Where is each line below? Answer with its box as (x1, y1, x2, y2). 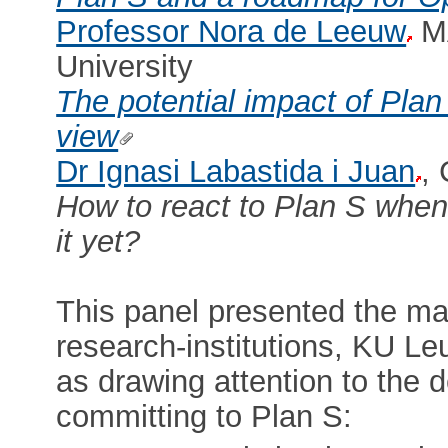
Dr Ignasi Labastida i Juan (56, 153, 416, 189)
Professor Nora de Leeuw (56, 13, 407, 49)
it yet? (56, 223, 141, 259)
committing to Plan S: (56, 398, 353, 434)
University (56, 48, 194, 84)
